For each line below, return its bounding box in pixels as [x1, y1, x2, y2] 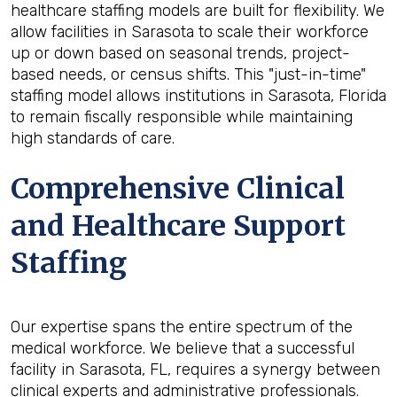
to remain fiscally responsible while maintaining [11, 107, 353, 127]
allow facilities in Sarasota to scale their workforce [11, 22, 369, 42]
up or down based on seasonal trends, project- [11, 43, 350, 63]
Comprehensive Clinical [11, 171, 345, 206]
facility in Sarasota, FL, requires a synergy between [11, 360, 380, 379]
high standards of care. [11, 128, 175, 148]
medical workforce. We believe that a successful [11, 339, 354, 358]
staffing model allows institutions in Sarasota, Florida [11, 86, 386, 105]
